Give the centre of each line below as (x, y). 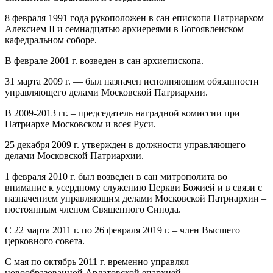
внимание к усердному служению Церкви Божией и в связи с (133, 188)
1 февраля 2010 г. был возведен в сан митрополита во (116, 177)
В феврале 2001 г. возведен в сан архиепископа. (104, 61)
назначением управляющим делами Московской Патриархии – (136, 199)
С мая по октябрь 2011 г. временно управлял (97, 262)
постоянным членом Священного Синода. (93, 210)
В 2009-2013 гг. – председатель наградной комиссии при (122, 113)
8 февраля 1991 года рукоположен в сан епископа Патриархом (134, 18)
